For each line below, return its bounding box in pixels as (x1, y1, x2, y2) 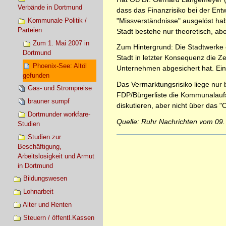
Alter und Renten (22, 200, 72, 208)
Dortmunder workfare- (28, 110, 91, 118)
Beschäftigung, (18, 142, 62, 150)
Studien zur (28, 133, 62, 141)
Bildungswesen (23, 175, 67, 183)
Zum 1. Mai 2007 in (32, 39, 89, 47)
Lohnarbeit (23, 188, 53, 196)
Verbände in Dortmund (18, 4, 83, 12)
